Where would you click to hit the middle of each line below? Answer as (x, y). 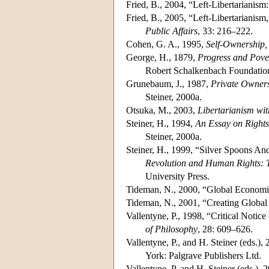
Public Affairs (171, 31)
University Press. (177, 176)
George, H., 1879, (162, 57)
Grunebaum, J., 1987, (168, 83)
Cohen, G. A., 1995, (166, 44)
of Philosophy (171, 229)
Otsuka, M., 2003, (162, 110)
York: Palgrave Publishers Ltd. (203, 255)
